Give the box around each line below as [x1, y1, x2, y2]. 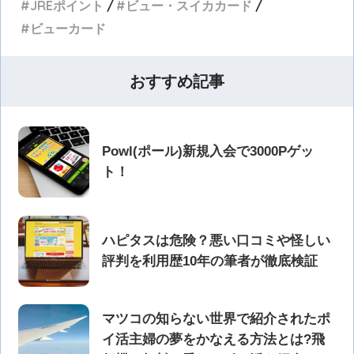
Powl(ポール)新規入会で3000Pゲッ [102, 144, 314, 160]
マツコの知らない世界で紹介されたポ [102, 311, 331, 326]
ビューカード [30, 21, 107, 37]
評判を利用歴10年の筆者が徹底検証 [102, 253, 318, 269]
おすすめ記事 [130, 73, 224, 91]
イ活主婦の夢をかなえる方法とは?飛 [102, 331, 326, 347]
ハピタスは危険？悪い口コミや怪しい [102, 232, 331, 248]
